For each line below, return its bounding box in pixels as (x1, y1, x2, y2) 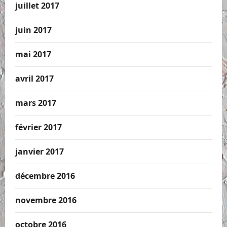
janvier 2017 (15, 146, 64, 158)
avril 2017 (15, 73, 54, 85)
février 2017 (15, 122, 62, 133)
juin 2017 (15, 24, 52, 36)
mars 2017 (15, 97, 56, 109)
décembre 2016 (15, 170, 75, 182)
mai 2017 (15, 49, 51, 60)
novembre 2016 (15, 195, 77, 206)
